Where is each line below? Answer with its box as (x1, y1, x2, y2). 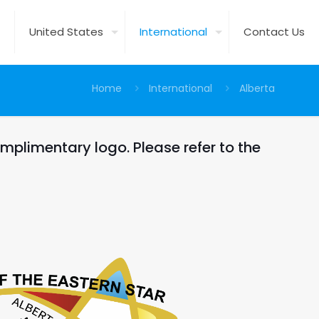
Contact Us (244, 24, 305, 39)
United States (29, 24, 103, 39)
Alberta (239, 81, 275, 95)
